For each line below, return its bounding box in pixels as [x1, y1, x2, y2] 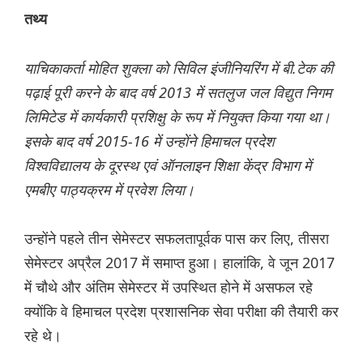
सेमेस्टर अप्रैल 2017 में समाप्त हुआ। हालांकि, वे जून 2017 [24, 253, 335, 273]
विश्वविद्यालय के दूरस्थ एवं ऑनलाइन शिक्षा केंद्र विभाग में [24, 156, 311, 176]
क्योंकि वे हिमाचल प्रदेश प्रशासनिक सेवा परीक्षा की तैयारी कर [24, 301, 339, 322]
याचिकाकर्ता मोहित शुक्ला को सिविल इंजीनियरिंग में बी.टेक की [24, 58, 333, 79]
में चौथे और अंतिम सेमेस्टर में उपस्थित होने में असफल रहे [24, 277, 313, 297]
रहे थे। [24, 326, 62, 346]
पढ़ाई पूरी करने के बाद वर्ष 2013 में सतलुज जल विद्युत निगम [24, 83, 331, 103]
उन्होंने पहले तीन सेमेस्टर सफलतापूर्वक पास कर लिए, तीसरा [24, 228, 329, 249]
